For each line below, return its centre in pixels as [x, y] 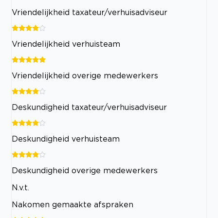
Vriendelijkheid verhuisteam [66, 44]
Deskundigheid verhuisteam [66, 138]
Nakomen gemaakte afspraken [73, 204]
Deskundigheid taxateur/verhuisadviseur [89, 107]
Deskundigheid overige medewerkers [85, 170]
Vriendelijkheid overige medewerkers [85, 75]
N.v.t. [20, 187]
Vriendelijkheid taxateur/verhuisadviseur [90, 12]
